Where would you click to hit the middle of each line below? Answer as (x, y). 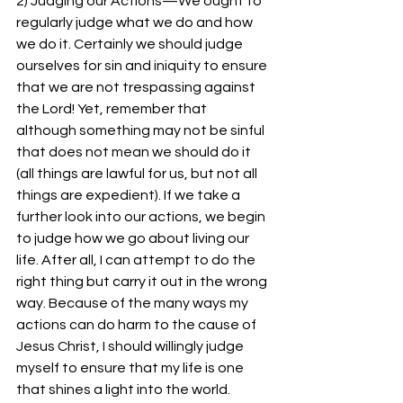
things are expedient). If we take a (130, 195)
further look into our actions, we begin (142, 217)
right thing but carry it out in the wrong (143, 282)
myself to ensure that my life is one (131, 368)
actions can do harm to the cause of (138, 325)
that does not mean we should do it (135, 152)
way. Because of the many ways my (134, 303)
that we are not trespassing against (137, 87)
